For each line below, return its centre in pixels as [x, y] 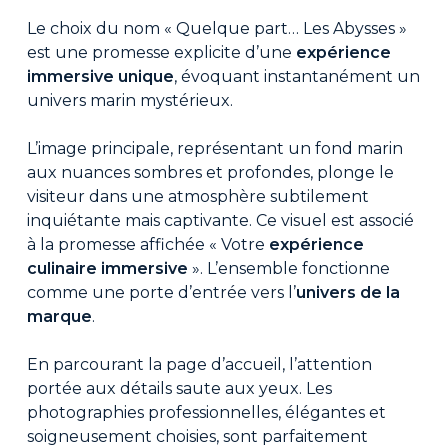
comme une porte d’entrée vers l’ [161, 292]
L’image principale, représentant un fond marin [214, 148]
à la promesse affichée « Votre [147, 244]
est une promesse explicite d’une [161, 52]
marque [59, 316]
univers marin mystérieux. [129, 100]
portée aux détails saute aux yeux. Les [179, 388]
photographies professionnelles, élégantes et [206, 412]
